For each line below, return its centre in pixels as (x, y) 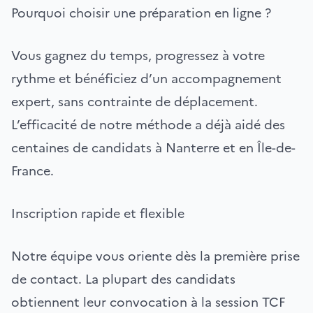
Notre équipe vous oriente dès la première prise (155, 256)
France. (32, 170)
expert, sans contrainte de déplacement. (134, 101)
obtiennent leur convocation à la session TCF (148, 302)
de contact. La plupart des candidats (123, 279)
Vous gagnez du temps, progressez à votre (138, 55)
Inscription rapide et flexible (98, 213)
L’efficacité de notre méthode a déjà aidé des (148, 124)
